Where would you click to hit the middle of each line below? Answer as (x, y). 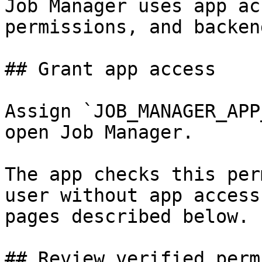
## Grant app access (110, 69)
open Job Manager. (99, 132)
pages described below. (127, 216)
